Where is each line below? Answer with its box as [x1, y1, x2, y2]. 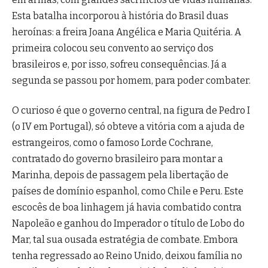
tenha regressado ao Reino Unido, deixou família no [12, 249, 242, 261]
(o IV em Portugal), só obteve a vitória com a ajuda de [12, 120, 245, 132]
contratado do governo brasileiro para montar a [12, 153, 223, 165]
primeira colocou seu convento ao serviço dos [12, 42, 214, 54]
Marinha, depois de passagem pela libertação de [12, 169, 229, 181]
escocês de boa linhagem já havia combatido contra [12, 201, 242, 213]
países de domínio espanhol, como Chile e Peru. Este [12, 185, 243, 197]
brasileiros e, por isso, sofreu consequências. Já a [12, 59, 227, 71]
